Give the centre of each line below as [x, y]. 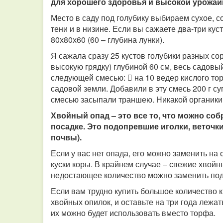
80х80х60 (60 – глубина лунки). [108, 40]
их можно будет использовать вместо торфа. [133, 213]
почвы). [66, 137]
